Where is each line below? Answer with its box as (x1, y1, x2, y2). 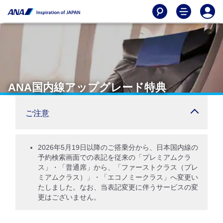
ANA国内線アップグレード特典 (8, 81, 166, 94)
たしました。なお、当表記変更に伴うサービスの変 (38, 183, 198, 191)
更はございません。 (38, 193, 101, 201)
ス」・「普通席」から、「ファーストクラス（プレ (38, 163, 198, 171)
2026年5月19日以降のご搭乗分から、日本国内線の (38, 143, 198, 151)
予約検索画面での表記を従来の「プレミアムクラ (38, 153, 191, 161)
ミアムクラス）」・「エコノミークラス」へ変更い (38, 173, 198, 181)
